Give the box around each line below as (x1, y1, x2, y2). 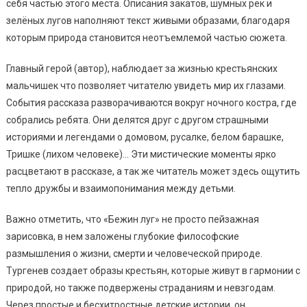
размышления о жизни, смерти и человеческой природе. (5, 247, 262, 259)
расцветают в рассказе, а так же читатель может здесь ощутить (5, 165, 300, 177)
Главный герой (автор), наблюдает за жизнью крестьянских (5, 62, 278, 74)
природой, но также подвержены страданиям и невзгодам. (5, 282, 275, 293)
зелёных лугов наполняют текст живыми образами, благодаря (5, 14, 290, 26)
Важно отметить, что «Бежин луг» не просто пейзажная (5, 213, 259, 225)
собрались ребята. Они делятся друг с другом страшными (5, 114, 269, 125)
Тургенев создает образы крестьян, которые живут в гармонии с (5, 265, 300, 276)
